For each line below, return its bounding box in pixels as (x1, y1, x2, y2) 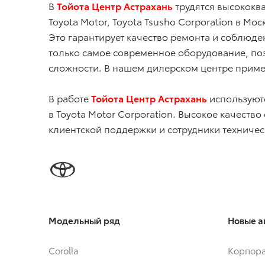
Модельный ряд (49, 214, 120, 227)
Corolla (49, 244, 79, 257)
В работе (49, 91, 91, 105)
